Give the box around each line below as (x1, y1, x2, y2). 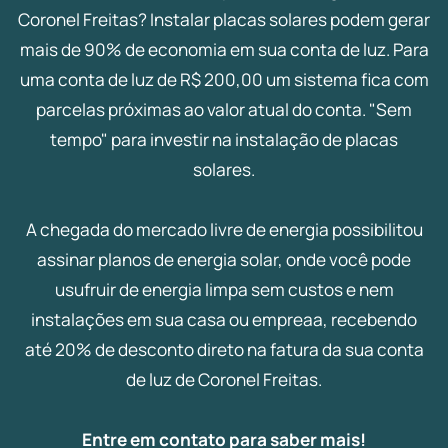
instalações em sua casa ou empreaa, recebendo (31, 308, 417, 332)
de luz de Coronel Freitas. (126, 368, 322, 392)
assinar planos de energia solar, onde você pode (37, 248, 411, 272)
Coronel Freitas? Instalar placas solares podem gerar (18, 8, 430, 32)
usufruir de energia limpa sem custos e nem (54, 278, 394, 302)
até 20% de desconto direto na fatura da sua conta (24, 338, 424, 362)
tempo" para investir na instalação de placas (50, 128, 398, 152)
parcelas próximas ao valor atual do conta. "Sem (36, 98, 412, 122)
